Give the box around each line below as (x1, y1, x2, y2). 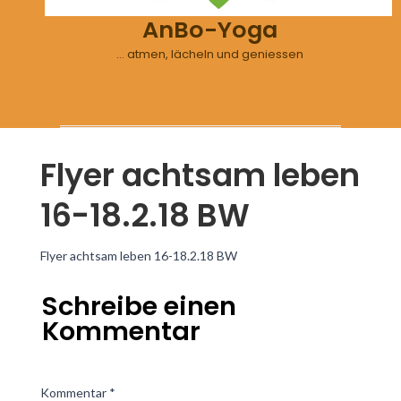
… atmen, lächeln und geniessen (115, 46, 303, 64)
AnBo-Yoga (141, 13, 277, 47)
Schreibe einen (42, 288, 236, 325)
